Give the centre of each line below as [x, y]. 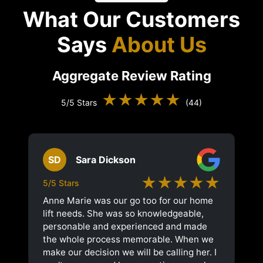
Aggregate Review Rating [131, 75]
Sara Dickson [106, 159]
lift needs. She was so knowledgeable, [123, 213]
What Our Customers [131, 19]
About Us [159, 44]
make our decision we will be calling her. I [130, 252]
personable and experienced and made [125, 226]
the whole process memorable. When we [128, 239]
